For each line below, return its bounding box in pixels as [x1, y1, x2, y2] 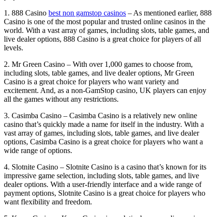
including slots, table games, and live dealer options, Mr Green [4, 69, 194, 77]
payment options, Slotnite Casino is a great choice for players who [4, 189, 205, 198]
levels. [4, 44, 23, 52]
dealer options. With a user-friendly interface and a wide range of [4, 180, 201, 189]
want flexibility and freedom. [4, 198, 92, 206]
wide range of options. [4, 146, 72, 155]
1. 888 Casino [4, 9, 48, 17]
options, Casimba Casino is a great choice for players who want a [4, 138, 203, 146]
